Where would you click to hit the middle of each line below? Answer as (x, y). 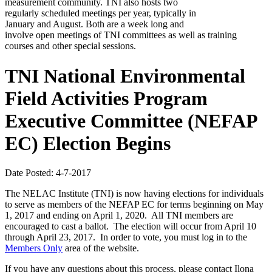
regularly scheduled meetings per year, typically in (100, 13)
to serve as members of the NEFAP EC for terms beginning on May (134, 205)
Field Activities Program (106, 98)
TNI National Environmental (125, 76)
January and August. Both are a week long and (94, 24)
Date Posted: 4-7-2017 (48, 173)
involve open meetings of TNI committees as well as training (121, 35)
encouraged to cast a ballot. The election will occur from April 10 (131, 226)
